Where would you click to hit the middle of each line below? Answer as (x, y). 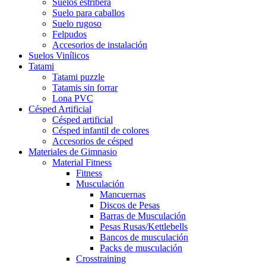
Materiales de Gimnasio (73, 151)
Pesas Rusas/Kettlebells (144, 226)
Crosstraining (101, 258)
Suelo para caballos (88, 12)
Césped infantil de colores (101, 130)
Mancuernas (123, 194)
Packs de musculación (141, 248)
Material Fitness (82, 162)
